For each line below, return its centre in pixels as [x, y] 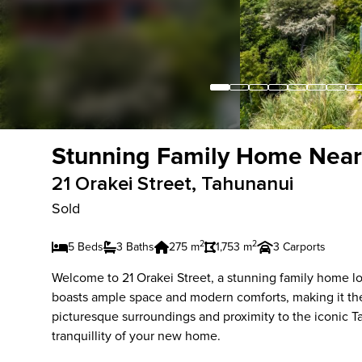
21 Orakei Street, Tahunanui [173, 184]
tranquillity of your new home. [136, 336]
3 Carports [299, 247]
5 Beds [86, 247]
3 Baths [135, 247]
